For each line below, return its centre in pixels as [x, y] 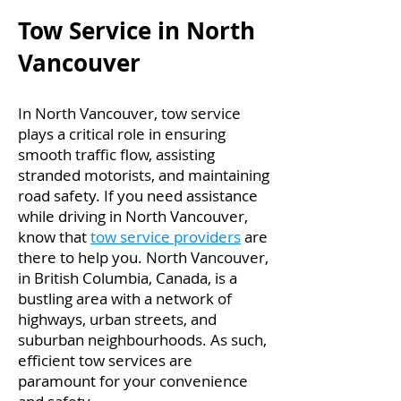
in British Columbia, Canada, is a [128, 278]
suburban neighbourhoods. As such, [142, 340]
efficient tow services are [105, 360]
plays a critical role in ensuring [122, 134]
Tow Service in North [137, 30]
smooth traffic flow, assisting [116, 154]
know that [54, 237]
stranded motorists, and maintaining [144, 175]
